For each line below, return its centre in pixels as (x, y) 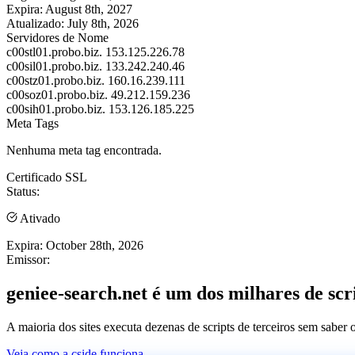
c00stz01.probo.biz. (55, 80)
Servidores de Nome (57, 37)
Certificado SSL (47, 177)
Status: (23, 191)
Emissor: (28, 259)
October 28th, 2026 (95, 245)
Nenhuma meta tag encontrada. (84, 150)
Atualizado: (35, 23)
